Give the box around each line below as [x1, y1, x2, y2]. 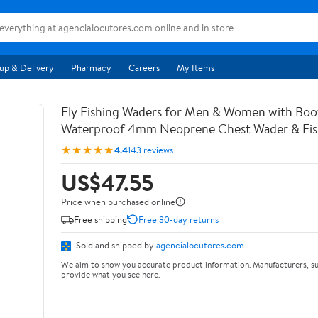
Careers [128, 61, 160, 74]
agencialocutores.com [156, 238, 244, 251]
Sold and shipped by [74, 238, 156, 251]
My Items [177, 61, 214, 74]
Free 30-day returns [138, 212, 219, 226]
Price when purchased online [61, 195, 175, 208]
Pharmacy [71, 61, 111, 74]
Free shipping [74, 212, 127, 226]
